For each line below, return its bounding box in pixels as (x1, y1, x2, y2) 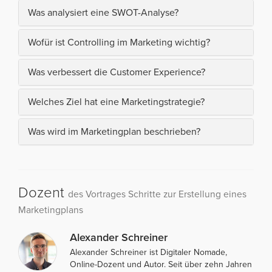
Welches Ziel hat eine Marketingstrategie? (28, 95, 205, 108)
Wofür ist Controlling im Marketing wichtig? (28, 36, 210, 49)
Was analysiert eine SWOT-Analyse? (28, 6, 178, 19)
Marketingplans (18, 204, 83, 216)
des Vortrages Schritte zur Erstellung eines (68, 188, 246, 200)
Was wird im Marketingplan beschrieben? (28, 125, 200, 138)
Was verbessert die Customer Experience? (28, 66, 205, 78)
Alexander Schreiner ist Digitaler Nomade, (70, 246, 227, 257)
